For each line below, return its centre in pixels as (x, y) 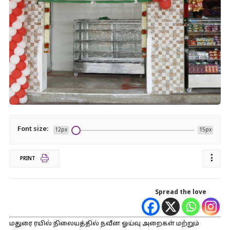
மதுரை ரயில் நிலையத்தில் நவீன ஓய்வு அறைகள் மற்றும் (104, 224)
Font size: (33, 129)
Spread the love (181, 193)
